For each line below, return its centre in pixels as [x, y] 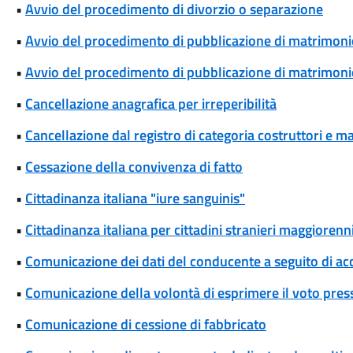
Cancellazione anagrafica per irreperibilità [150, 104]
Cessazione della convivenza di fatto [134, 167]
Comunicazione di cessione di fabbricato [145, 324]
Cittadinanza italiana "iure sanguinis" [135, 198]
